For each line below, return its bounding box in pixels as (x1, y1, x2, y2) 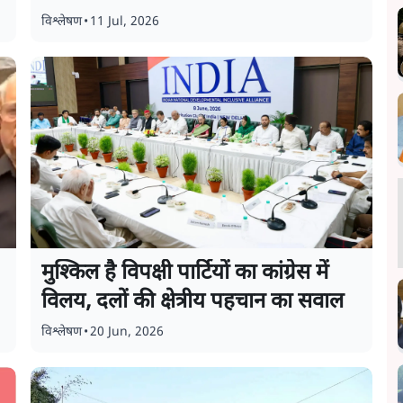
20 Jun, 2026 (90, 324, 165, 341)
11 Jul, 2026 (90, 13, 160, 31)
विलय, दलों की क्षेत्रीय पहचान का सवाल (41, 288, 345, 317)
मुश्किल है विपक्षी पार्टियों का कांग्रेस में (41, 259, 329, 288)
